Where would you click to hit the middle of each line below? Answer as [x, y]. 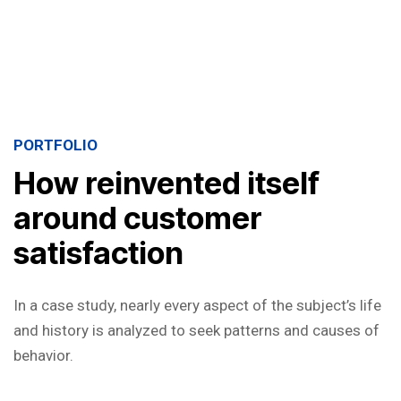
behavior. [43, 355]
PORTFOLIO [55, 145]
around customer [138, 218]
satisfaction [98, 253]
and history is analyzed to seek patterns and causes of [196, 330]
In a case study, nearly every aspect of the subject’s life [197, 305]
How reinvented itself [166, 183]
